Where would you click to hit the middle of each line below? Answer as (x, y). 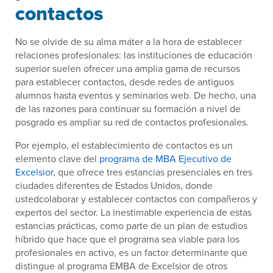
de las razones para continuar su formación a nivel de (128, 109)
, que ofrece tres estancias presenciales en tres (153, 172)
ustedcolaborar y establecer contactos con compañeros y (136, 199)
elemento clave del (57, 159)
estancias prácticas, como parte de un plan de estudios (131, 226)
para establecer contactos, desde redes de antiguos (125, 82)
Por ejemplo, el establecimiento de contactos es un (124, 145)
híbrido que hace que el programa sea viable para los (127, 239)
